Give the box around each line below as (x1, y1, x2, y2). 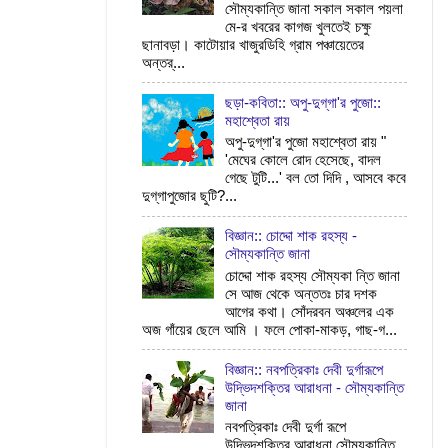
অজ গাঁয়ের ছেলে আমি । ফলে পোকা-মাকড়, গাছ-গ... (142, 320, 397, 338)
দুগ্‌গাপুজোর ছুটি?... (142, 187, 237, 205)
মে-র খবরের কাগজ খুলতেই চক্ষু (225, 17, 372, 35)
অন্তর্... (142, 53, 185, 71)
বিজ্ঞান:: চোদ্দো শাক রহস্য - (225, 227, 358, 245)
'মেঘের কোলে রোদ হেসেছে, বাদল (225, 151, 382, 169)
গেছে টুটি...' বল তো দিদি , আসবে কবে (225, 169, 407, 187)
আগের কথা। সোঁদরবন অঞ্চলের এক (225, 302, 395, 320)
